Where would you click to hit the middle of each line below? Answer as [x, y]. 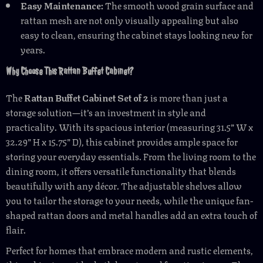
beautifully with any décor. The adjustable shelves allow [124, 185]
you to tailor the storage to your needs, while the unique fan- [129, 200]
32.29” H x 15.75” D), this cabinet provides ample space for [122, 141]
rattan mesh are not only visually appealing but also [129, 20]
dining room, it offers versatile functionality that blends [121, 171]
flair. [16, 229]
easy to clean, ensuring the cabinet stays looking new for [136, 34]
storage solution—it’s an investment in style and [106, 112]
